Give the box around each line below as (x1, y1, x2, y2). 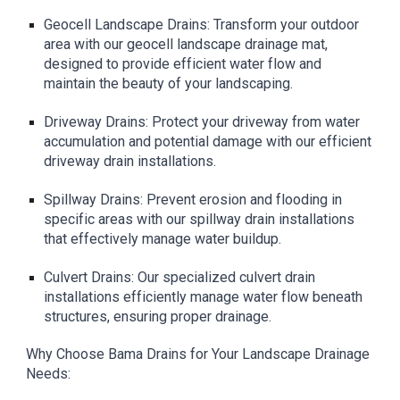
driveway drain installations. (44, 153, 217, 170)
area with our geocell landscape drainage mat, (44, 36, 329, 53)
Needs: (26, 365, 71, 382)
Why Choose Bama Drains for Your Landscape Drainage (26, 346, 371, 362)
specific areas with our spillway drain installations (44, 211, 355, 228)
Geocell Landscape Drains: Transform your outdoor (44, 16, 360, 33)
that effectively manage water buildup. (44, 230, 282, 247)
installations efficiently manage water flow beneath (44, 288, 363, 305)
